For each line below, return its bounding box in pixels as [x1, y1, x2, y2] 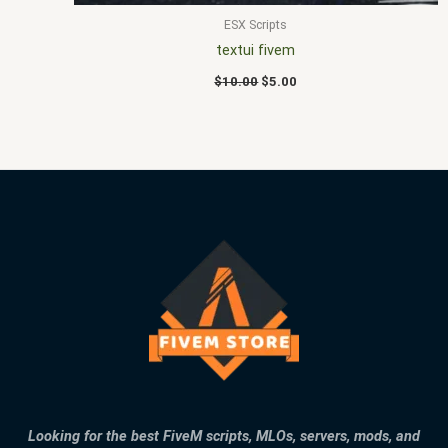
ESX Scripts [224, 17, 288, 33]
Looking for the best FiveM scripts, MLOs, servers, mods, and [28, 427, 420, 446]
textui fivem [216, 41, 296, 60]
